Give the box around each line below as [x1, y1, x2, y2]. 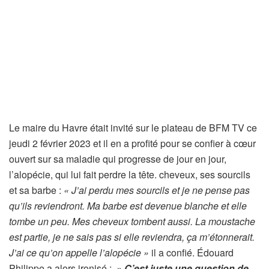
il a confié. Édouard [151, 246, 234, 260]
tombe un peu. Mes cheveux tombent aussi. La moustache [9, 214, 255, 229]
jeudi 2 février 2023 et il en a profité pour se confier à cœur [9, 136, 256, 151]
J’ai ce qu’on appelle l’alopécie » [9, 246, 151, 260]
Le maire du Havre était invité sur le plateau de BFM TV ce [9, 121, 257, 135]
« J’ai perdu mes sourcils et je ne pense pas [64, 183, 250, 198]
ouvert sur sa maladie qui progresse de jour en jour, [9, 152, 226, 166]
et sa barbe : [9, 183, 64, 198]
